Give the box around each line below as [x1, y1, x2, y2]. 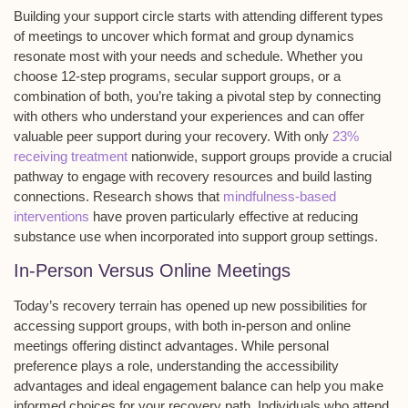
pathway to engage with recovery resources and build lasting [14, 168, 372, 185]
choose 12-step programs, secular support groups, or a [14, 68, 341, 85]
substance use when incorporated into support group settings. [14, 229, 378, 245]
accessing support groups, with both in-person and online [14, 318, 351, 334]
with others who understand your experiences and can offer [14, 108, 364, 125]
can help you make [267, 378, 383, 394]
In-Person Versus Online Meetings [14, 260, 291, 281]
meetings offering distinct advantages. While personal [14, 338, 329, 354]
